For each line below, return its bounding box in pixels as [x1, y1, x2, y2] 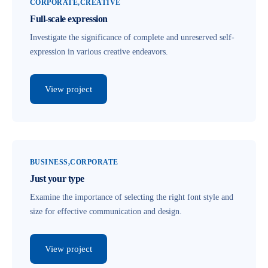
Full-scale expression [30, 14, 108, 24]
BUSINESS [30, 158, 68, 166]
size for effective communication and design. [30, 207, 182, 216]
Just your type [30, 173, 84, 184]
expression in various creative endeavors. [30, 47, 168, 56]
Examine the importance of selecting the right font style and [30, 193, 233, 202]
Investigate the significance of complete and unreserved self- [30, 33, 234, 42]
